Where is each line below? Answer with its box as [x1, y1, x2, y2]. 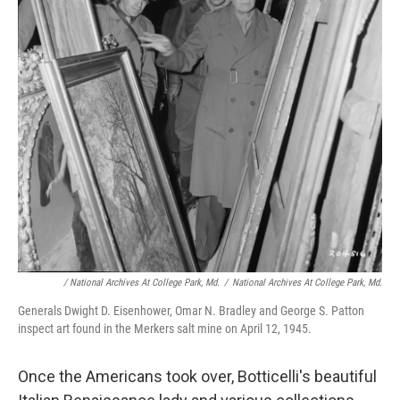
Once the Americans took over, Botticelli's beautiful [18, 366, 377, 386]
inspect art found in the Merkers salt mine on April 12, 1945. [18, 321, 312, 336]
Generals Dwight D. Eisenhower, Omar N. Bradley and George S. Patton [18, 303, 364, 318]
